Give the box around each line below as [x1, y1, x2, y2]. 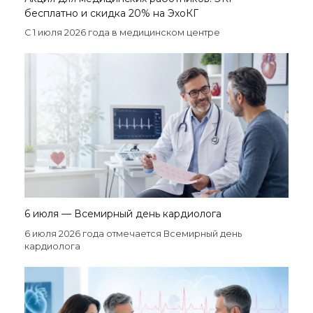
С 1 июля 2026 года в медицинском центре [24, 27, 222, 38]
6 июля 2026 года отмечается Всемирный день [24, 228, 242, 240]
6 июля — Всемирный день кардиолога [24, 208, 221, 221]
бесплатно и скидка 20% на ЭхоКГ [24, 7, 198, 20]
